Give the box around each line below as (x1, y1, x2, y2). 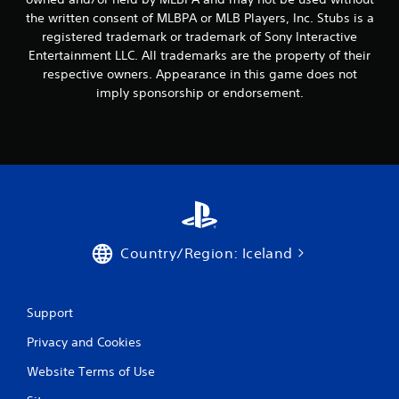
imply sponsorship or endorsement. (95, 85, 304, 101)
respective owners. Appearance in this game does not (42, 66, 357, 82)
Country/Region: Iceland (120, 244, 293, 262)
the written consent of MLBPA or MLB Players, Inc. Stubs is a (25, 10, 374, 26)
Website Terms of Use (27, 363, 155, 379)
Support (27, 305, 73, 321)
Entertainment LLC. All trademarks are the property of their (28, 47, 370, 63)
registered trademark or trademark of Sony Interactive (42, 28, 357, 45)
